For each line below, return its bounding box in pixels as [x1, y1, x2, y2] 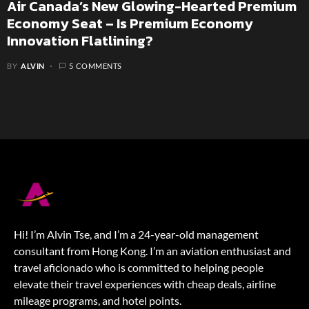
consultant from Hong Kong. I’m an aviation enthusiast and [14, 244, 291, 257]
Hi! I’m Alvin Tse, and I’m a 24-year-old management [14, 228, 259, 241]
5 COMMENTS [69, 61, 122, 70]
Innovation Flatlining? [7, 30, 153, 51]
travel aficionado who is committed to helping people [14, 261, 263, 274]
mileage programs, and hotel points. [14, 294, 181, 307]
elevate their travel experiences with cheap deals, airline [14, 277, 276, 290]
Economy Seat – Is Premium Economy [7, 12, 253, 34]
